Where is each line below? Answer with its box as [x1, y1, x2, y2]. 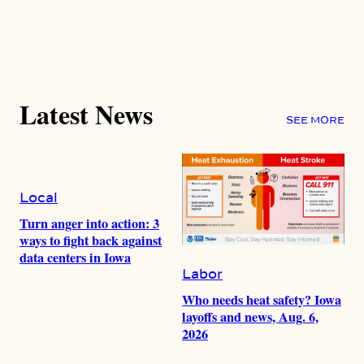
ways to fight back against [19, 231, 162, 251]
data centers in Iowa [19, 248, 131, 268]
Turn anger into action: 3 [19, 214, 159, 234]
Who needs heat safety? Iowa [182, 290, 341, 310]
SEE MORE [286, 115, 344, 126]
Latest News [19, 94, 153, 133]
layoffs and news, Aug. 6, [182, 307, 318, 327]
